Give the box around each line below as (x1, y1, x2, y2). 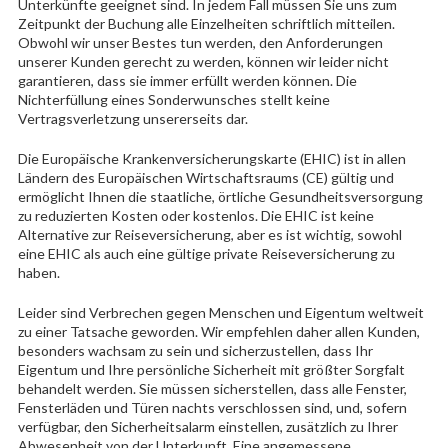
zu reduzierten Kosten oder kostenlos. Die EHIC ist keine (17, 207, 374, 225)
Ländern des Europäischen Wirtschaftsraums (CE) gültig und (17, 169, 394, 187)
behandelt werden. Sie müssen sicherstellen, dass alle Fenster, (17, 380, 407, 398)
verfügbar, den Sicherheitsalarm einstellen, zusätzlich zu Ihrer (17, 418, 398, 436)
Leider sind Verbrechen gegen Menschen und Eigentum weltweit (17, 304, 424, 322)
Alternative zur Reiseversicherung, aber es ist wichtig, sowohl (17, 226, 402, 244)
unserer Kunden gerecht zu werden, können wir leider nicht (17, 53, 389, 71)
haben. (17, 264, 60, 282)
